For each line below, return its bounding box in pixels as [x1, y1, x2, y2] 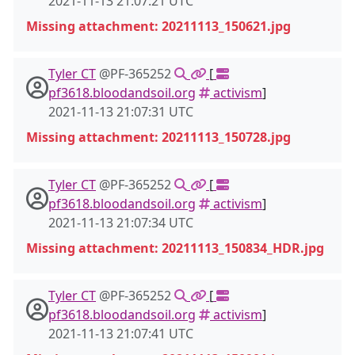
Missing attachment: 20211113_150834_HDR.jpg [26, 239, 324, 257]
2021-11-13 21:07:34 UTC [48, 214, 193, 231]
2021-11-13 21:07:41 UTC [48, 325, 193, 342]
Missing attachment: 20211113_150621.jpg [26, 17, 291, 35]
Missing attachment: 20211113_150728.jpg [26, 128, 291, 146]
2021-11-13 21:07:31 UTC [48, 103, 193, 120]
